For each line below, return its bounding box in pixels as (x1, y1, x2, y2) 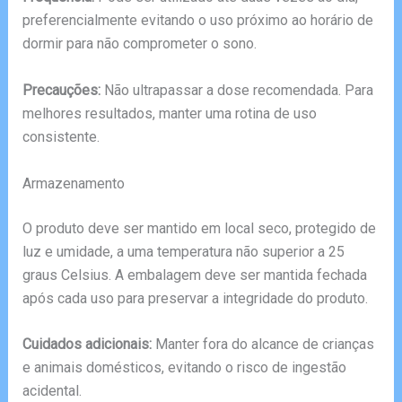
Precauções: (22, 81, 100, 99)
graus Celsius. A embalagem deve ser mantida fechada (22, 266, 367, 284)
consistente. (22, 127, 100, 145)
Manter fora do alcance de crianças (151, 336, 374, 354)
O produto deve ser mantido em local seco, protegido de (22, 219, 376, 237)
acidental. (22, 382, 82, 400)
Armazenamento (22, 174, 125, 192)
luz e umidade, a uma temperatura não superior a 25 (22, 242, 345, 260)
